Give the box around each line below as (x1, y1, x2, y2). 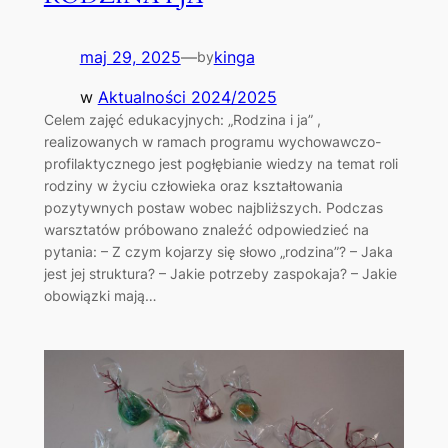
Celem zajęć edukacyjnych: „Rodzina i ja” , (43, 110, 321, 128)
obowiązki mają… (43, 286, 157, 304)
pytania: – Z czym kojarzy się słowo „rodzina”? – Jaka (43, 242, 393, 260)
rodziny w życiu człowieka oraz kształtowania (43, 176, 343, 194)
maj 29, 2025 (79, 46, 181, 67)
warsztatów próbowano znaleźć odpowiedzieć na (43, 220, 369, 238)
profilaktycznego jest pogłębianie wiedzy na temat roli (43, 154, 398, 172)
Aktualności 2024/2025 (97, 86, 277, 107)
